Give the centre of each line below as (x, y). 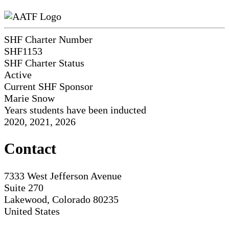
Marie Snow (29, 98)
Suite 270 (24, 188)
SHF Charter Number (48, 39)
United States (32, 211)
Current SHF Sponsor (49, 86)
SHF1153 (23, 51)
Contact (30, 149)
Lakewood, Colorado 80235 (61, 200)
